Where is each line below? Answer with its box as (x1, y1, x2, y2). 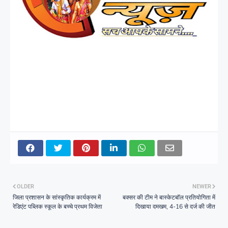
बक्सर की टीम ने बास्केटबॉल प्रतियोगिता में (123, 193, 215, 202)
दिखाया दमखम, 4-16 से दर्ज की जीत (135, 202, 215, 211)
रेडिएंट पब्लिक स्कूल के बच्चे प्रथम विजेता (13, 202, 102, 211)
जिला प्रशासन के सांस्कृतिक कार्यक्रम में (13, 193, 101, 202)
